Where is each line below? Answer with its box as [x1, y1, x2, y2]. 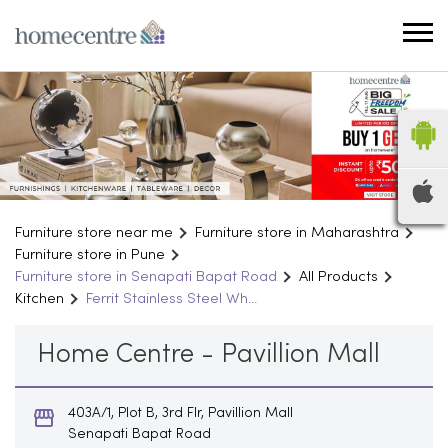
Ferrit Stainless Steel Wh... [86, 291, 257, 306]
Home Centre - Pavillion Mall [37, 342, 380, 368]
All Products [299, 269, 378, 284]
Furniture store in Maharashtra [195, 225, 399, 240]
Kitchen [15, 291, 64, 306]
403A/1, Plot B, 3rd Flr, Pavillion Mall [68, 406, 293, 420]
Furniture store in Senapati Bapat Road [15, 269, 277, 284]
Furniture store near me [15, 225, 173, 240]
